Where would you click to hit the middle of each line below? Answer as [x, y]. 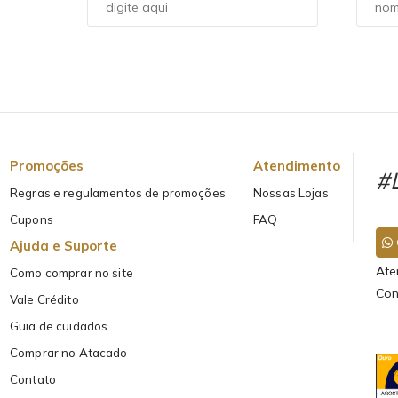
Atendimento [297, 166]
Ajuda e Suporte [64, 246]
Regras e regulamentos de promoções [118, 193]
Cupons [32, 220]
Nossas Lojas [291, 193]
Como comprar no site [72, 273]
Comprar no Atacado [69, 353]
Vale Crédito [44, 300]
